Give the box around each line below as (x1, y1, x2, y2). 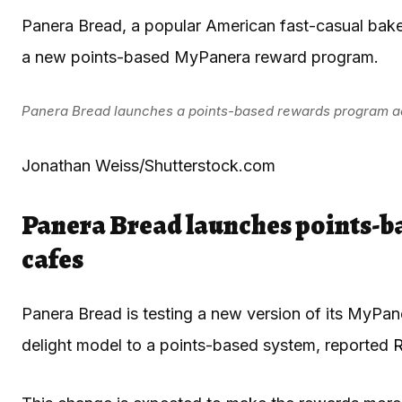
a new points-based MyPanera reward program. (22, 47, 383, 66)
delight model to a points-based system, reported (22, 335, 393, 354)
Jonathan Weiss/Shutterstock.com (22, 155, 275, 175)
